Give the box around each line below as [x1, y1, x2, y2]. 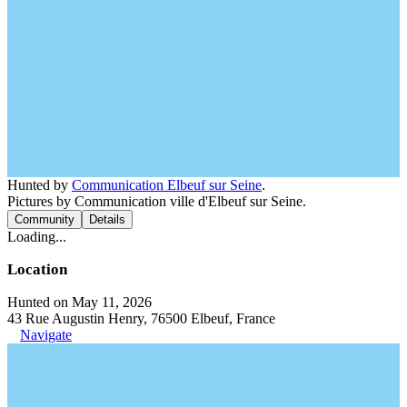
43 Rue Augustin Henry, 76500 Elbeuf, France [7, 310, 275, 326]
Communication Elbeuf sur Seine [72, 176, 262, 193]
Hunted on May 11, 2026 [7, 293, 152, 310]
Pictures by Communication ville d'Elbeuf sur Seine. [7, 193, 306, 209]
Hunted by [7, 176, 72, 193]
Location [7, 260, 67, 278]
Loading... [7, 228, 66, 244]
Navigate [20, 326, 72, 342]
